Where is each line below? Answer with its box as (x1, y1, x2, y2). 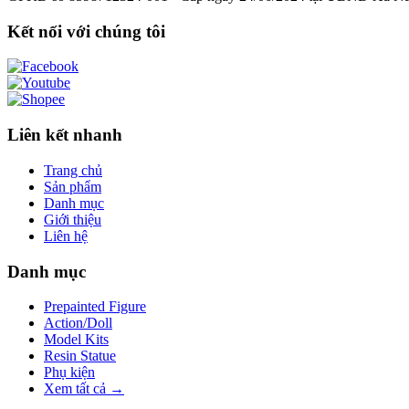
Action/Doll (44, 315, 112, 331)
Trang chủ (44, 162, 102, 178)
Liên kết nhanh (7, 125, 122, 145)
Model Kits (44, 331, 109, 348)
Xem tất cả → (44, 381, 124, 397)
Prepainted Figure (44, 299, 146, 315)
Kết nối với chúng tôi (7, 21, 165, 41)
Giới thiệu (44, 211, 101, 227)
